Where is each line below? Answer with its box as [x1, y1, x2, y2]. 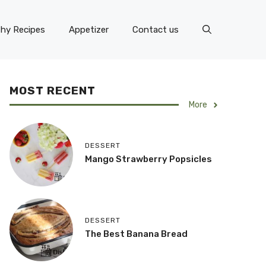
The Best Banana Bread [84, 229, 188, 240]
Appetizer [69, 24, 109, 35]
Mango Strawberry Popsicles [84, 153, 212, 164]
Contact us [132, 24, 179, 35]
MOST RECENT [9, 84, 96, 97]
